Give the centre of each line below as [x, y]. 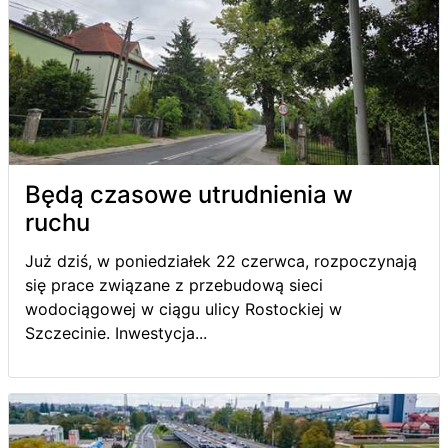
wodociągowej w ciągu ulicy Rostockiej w [183, 308]
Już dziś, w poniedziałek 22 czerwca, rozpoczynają [221, 260]
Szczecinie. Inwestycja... [116, 332]
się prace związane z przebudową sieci [174, 284]
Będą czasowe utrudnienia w [189, 194]
